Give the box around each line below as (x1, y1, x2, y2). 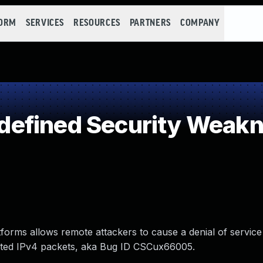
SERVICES (25, 18, 65, 28)
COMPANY (180, 18, 220, 28)
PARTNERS (129, 18, 171, 28)
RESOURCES (73, 18, 120, 28)
